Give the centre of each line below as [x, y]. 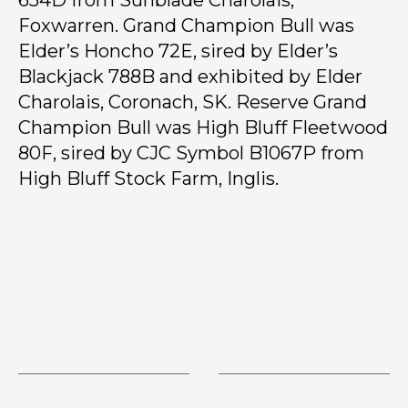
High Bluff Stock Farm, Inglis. [148, 179]
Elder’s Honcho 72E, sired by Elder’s [178, 51]
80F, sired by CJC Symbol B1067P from [191, 153]
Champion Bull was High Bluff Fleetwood [203, 128]
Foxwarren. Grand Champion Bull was [186, 26]
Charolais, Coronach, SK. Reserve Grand [193, 102]
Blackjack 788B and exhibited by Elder [190, 77]
